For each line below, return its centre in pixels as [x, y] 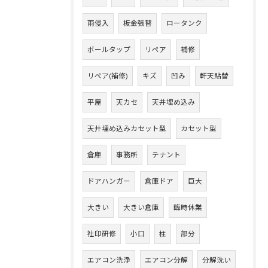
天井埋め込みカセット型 [127, 129]
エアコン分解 [166, 260]
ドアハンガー [109, 181]
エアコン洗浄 [109, 260]
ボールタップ [109, 50]
